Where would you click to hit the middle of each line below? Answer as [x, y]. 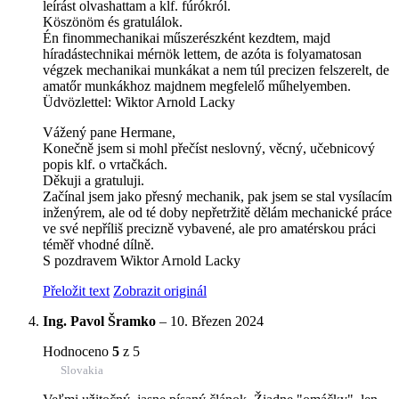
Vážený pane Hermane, [109, 132]
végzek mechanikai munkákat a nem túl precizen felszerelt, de [216, 69]
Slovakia [82, 370]
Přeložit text [76, 290]
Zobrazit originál [160, 290]
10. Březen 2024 [217, 321]
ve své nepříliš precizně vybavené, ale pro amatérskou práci [209, 228]
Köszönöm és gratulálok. [113, 21]
